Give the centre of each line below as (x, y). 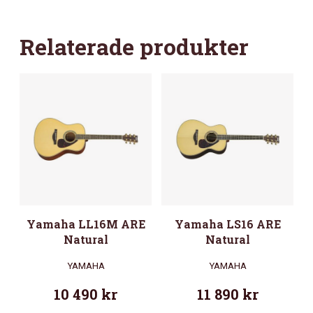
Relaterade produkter (134, 46)
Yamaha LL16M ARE (86, 224)
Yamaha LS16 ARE (227, 224)
